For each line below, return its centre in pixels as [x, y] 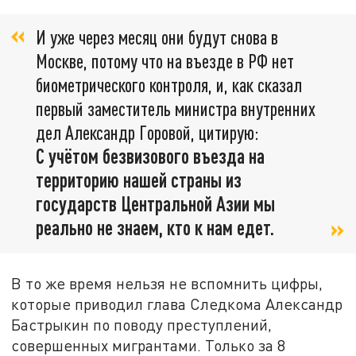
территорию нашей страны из [139, 180]
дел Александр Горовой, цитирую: [147, 132]
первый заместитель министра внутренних [176, 108]
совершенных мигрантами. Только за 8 [149, 345]
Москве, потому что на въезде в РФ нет [165, 60]
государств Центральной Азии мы [155, 203]
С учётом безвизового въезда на [150, 156]
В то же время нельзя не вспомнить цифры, [167, 283]
